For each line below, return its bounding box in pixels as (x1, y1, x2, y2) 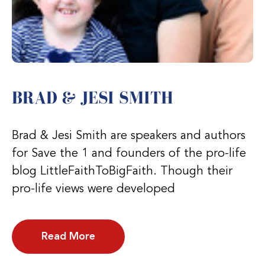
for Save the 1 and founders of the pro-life (12, 147, 246, 160)
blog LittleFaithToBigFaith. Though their (12, 165, 232, 177)
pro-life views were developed (12, 183, 175, 195)
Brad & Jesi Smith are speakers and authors (12, 130, 245, 142)
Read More (41, 231, 95, 242)
